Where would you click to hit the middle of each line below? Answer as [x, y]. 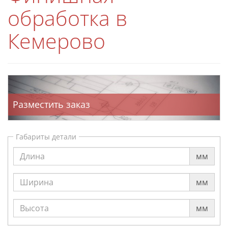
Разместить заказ [51, 104]
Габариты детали [46, 136]
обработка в [67, 18]
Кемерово [56, 41]
